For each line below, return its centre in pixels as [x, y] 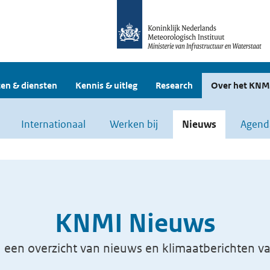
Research [174, 85]
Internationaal [53, 124]
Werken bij [134, 124]
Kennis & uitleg [106, 85]
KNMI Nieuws [135, 223]
